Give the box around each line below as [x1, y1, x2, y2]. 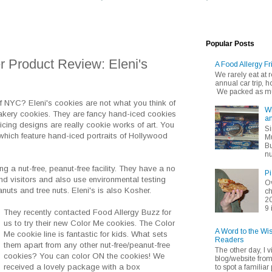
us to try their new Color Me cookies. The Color [4, 219, 175, 228]
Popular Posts [206, 39, 254, 48]
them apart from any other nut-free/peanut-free [4, 240, 171, 250]
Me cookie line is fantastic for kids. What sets [4, 229, 168, 239]
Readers [215, 236, 243, 245]
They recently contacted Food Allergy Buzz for [4, 208, 172, 217]
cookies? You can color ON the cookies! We [4, 251, 165, 261]
